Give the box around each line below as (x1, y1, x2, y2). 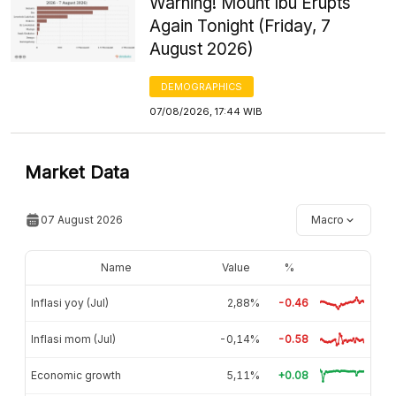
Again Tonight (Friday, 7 (149, 15, 331, 36)
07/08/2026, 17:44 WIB (149, 104, 263, 118)
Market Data (25, 161, 129, 183)
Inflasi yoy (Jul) (31, 295, 109, 309)
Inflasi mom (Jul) (31, 331, 116, 346)
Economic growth (31, 368, 121, 382)
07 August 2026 (41, 212, 123, 226)
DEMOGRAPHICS (161, 80, 243, 93)
